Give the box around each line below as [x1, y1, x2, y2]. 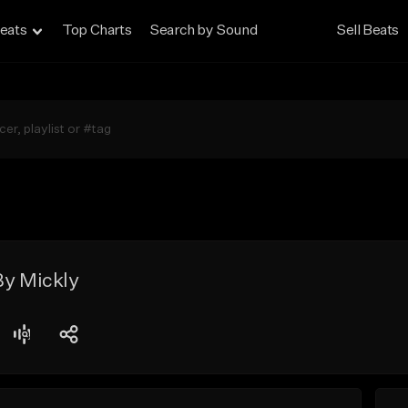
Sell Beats [336, 24, 400, 38]
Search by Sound [149, 24, 258, 38]
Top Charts [62, 24, 132, 38]
